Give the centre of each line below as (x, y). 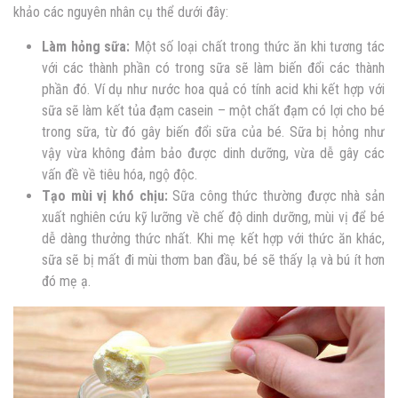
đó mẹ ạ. (68, 281)
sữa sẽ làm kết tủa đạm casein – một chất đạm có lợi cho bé (213, 110)
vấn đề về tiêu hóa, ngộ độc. (121, 174)
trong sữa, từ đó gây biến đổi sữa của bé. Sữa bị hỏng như (213, 131)
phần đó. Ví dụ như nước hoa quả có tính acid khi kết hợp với (213, 89)
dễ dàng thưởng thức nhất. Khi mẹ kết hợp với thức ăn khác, (213, 238)
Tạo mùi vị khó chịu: (105, 195)
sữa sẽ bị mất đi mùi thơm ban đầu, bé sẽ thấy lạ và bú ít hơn (213, 259)
